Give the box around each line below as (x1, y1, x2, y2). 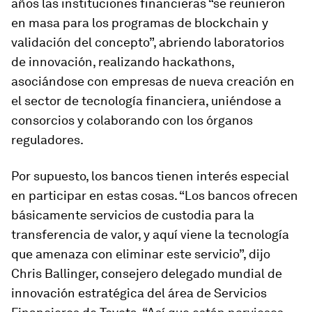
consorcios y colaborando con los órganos (11, 113, 253, 127)
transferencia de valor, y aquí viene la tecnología (11, 227, 289, 242)
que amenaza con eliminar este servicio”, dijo (11, 247, 270, 261)
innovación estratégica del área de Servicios (11, 286, 267, 300)
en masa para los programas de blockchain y (11, 15, 268, 30)
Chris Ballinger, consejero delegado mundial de (11, 266, 282, 281)
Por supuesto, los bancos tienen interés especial (11, 169, 289, 183)
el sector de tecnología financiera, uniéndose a (11, 93, 281, 108)
